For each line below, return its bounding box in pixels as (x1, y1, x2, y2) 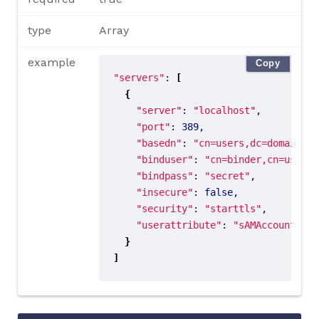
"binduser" (135, 153, 193, 165)
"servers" (113, 71, 164, 83)
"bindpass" (135, 169, 193, 182)
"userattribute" (135, 219, 221, 231)
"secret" (204, 169, 250, 182)
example (28, 55, 76, 69)
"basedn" (135, 137, 182, 149)
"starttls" (204, 202, 261, 214)
